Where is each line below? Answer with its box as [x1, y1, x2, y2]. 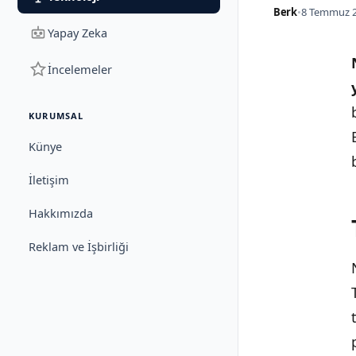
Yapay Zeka [48, 25, 107, 41]
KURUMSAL [29, 110, 84, 122]
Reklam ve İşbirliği [29, 238, 129, 254]
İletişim [29, 172, 69, 188]
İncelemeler [48, 61, 112, 77]
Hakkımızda [29, 205, 93, 221]
